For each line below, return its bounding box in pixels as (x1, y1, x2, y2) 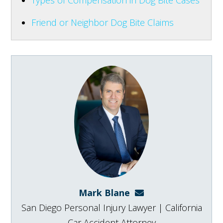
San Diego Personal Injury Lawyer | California (21, 201, 202, 214)
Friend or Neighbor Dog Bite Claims (31, 16, 174, 28)
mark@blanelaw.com (134, 186, 219, 199)
